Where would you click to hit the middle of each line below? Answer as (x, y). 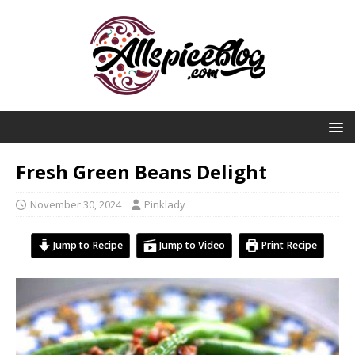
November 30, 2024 (76, 204)
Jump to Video (191, 245)
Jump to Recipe (87, 245)
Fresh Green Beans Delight (141, 172)
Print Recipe (288, 245)
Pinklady (165, 204)
